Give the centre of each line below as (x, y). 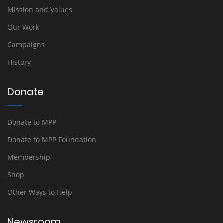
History (19, 62)
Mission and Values (40, 10)
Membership (29, 157)
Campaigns (26, 45)
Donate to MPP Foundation (52, 140)
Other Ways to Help (40, 192)
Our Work (23, 27)
